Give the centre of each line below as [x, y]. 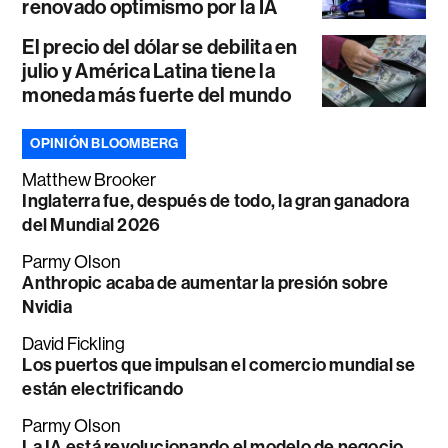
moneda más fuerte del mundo [156, 95]
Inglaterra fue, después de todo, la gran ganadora [216, 201]
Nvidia [47, 307]
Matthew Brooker [89, 180]
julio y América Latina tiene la [148, 71]
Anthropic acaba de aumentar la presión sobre [205, 283]
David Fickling [74, 344]
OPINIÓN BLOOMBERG [104, 143]
